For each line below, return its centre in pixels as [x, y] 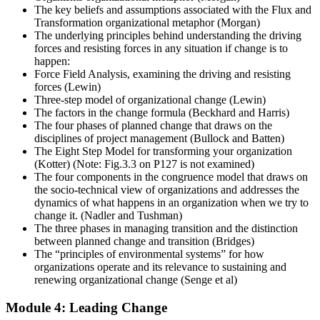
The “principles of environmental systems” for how [149, 254]
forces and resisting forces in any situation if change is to [161, 49]
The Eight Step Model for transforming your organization [163, 151]
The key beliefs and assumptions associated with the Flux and [173, 10]
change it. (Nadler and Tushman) [108, 216]
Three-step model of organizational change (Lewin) [150, 100]
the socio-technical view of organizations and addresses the [167, 190]
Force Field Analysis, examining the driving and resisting [162, 74]
